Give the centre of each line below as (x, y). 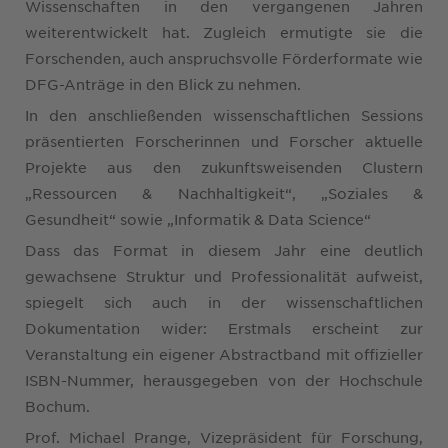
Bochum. (57, 405)
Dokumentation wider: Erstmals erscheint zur (224, 327)
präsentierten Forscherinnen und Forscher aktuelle (224, 140)
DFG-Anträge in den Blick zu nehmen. (163, 83)
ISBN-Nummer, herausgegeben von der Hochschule (224, 379)
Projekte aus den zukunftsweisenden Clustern (224, 166)
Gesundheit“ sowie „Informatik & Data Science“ (198, 218)
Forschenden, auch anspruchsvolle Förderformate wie (224, 57)
